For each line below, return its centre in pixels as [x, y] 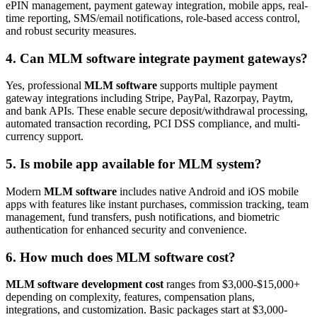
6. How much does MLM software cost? [121, 257]
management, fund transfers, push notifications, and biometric [143, 217]
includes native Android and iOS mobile [208, 191]
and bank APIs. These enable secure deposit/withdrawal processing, [157, 111]
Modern [25, 191]
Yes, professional [45, 86]
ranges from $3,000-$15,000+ [232, 284]
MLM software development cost [85, 284]
